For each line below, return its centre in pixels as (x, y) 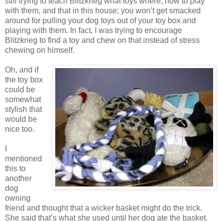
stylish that (23, 109)
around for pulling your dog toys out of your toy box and (100, 20)
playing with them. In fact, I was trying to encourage (93, 30)
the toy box (24, 79)
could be (20, 89)
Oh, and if (22, 70)
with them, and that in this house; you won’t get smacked (103, 10)
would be (21, 119)
